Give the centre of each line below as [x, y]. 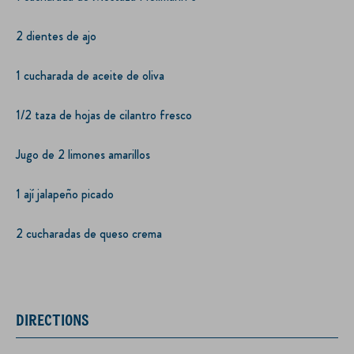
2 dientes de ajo [56, 36]
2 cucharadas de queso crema [89, 233]
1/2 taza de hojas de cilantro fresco [104, 115]
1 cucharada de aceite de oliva [90, 75]
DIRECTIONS [53, 319]
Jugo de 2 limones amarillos [83, 154]
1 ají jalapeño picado [65, 194]
